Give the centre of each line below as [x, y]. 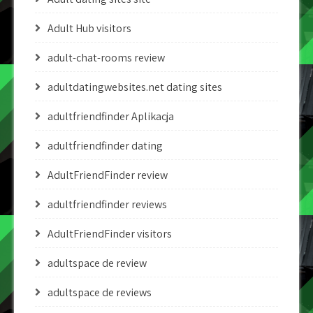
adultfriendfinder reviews [107, 204]
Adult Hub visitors [89, 28]
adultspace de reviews [100, 292]
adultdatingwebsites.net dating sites [135, 87]
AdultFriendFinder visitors [110, 234]
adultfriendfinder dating [105, 146]
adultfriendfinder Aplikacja [111, 116]
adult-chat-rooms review [106, 58]
